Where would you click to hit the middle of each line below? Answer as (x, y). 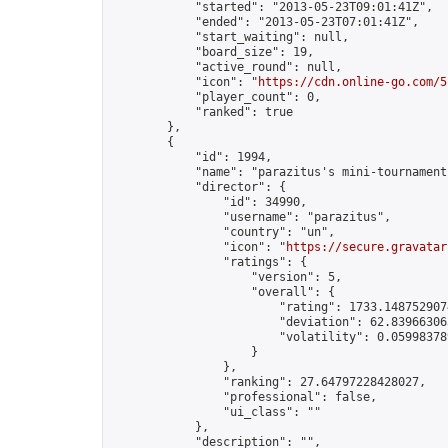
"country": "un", (223, 232)
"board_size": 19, (212, 52)
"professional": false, (244, 397)
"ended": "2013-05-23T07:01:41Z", (265, 22)
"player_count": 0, (216, 97)
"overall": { (223, 292)
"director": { (198, 187)
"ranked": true (202, 112)
